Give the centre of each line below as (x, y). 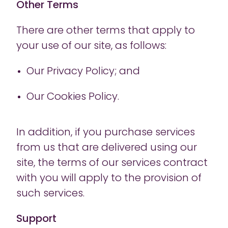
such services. (51, 194)
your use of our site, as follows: (92, 46)
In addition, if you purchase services (106, 133)
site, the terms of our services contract (112, 163)
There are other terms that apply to (106, 31)
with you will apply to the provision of (109, 179)
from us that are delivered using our (107, 148)
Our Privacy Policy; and (84, 72)
